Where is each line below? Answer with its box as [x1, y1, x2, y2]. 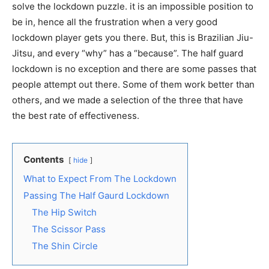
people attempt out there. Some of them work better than [12, 78, 255, 90]
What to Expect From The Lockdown [23, 172, 177, 184]
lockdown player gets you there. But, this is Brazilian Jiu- [12, 31, 253, 43]
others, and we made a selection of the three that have [12, 94, 243, 106]
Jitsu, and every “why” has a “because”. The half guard [12, 47, 243, 59]
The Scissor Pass [32, 223, 106, 235]
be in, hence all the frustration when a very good [12, 16, 217, 28]
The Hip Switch [32, 206, 97, 218]
